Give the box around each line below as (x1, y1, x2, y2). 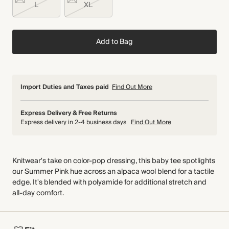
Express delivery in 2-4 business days (20, 117, 128, 128)
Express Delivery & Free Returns (20, 108, 117, 119)
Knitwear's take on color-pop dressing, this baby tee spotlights (12, 155, 215, 167)
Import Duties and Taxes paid (20, 82, 109, 93)
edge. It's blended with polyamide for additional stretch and (12, 176, 207, 189)
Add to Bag (96, 35, 133, 48)
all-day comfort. (12, 187, 64, 199)
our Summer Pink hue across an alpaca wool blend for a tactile (12, 166, 214, 178)
